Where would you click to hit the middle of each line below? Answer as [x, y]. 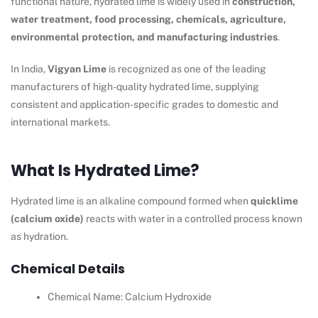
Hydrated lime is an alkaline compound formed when [131, 201]
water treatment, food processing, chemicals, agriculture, [148, 20]
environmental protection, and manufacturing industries [144, 37]
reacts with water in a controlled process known [193, 219]
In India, [29, 69]
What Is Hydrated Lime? [105, 171]
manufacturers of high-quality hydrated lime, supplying [135, 87]
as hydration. [39, 237]
